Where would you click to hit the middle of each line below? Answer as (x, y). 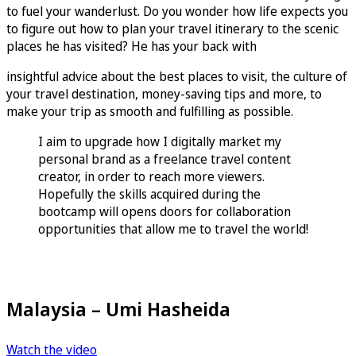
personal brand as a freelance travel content (164, 159)
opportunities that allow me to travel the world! (173, 229)
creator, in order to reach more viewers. (151, 177)
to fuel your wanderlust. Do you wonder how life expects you (177, 12)
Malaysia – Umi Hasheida (118, 309)
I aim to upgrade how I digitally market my (160, 142)
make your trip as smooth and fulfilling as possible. (150, 112)
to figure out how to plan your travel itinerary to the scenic (172, 29)
